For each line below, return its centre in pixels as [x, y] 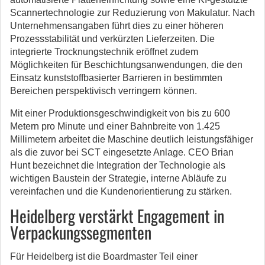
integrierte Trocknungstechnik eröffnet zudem [104, 52]
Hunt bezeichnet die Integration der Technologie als [118, 165]
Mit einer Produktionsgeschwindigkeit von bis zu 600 [120, 113]
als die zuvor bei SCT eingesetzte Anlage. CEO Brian [122, 152]
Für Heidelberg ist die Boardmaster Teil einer [104, 256]
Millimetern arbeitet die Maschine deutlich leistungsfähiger [132, 139]
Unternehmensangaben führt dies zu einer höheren [117, 26]
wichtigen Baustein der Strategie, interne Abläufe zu [118, 178]
